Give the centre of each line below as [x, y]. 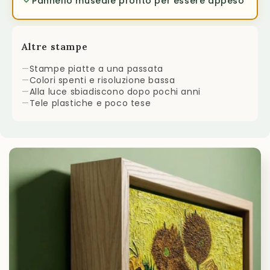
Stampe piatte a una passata [96, 69]
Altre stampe [55, 47]
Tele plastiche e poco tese [90, 103]
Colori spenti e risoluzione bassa [102, 80]
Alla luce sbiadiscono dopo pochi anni [115, 92]
